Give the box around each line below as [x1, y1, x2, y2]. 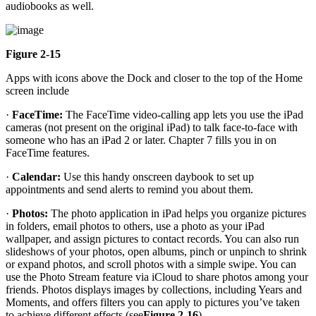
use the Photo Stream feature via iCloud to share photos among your [6, 271, 308, 284]
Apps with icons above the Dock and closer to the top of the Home [6, 72, 303, 85]
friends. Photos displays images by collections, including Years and [6, 284, 302, 296]
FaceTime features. [6, 147, 90, 159]
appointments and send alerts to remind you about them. [6, 183, 253, 196]
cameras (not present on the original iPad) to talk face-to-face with [6, 121, 298, 134]
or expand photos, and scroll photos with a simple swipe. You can [6, 258, 296, 271]
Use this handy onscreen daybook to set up [61, 171, 254, 183]
